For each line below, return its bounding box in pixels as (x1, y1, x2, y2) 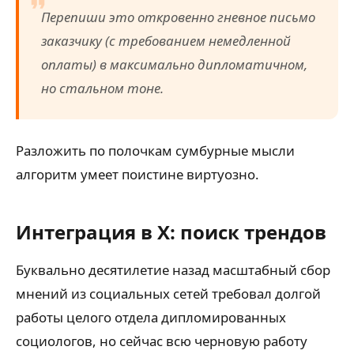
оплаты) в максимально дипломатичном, (41, 55, 307, 74)
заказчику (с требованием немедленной (41, 32, 291, 51)
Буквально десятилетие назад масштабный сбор (16, 261, 330, 280)
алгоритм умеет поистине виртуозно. (16, 165, 259, 184)
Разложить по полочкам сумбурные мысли (16, 141, 295, 160)
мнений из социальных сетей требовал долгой (16, 284, 321, 303)
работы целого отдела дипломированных (16, 308, 286, 327)
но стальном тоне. (41, 79, 164, 98)
